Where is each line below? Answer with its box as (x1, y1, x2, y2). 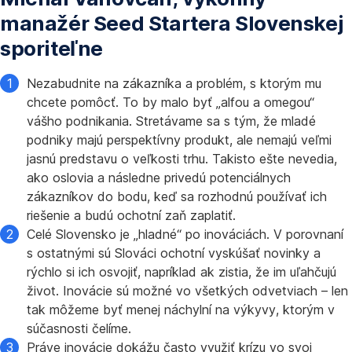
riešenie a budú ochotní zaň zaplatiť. (27, 207, 236, 223)
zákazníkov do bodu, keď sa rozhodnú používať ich (27, 189, 327, 204)
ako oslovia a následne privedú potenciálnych (27, 170, 291, 185)
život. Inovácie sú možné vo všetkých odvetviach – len (27, 283, 348, 299)
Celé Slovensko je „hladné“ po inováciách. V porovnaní (27, 226, 343, 242)
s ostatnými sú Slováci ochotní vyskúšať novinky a (27, 245, 321, 261)
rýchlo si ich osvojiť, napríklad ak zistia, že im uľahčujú (27, 264, 336, 280)
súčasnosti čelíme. (27, 321, 131, 336)
